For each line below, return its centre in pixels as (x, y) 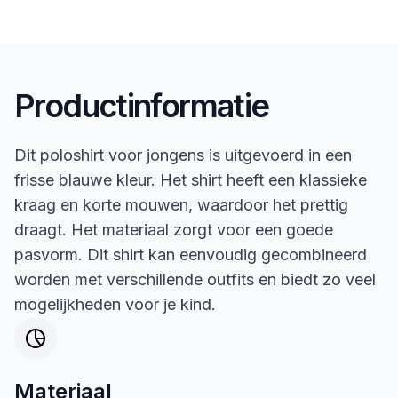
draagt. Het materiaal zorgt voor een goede (174, 230)
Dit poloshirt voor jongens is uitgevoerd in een (183, 155)
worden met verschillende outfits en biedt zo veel (195, 279)
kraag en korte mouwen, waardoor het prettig (181, 205)
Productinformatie (142, 106)
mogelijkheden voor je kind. (115, 304)
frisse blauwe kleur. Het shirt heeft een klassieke (191, 180)
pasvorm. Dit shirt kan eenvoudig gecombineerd (191, 255)
